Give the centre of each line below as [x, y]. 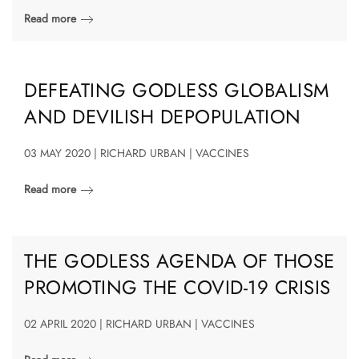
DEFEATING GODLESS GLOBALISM [177, 90]
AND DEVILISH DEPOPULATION [163, 116]
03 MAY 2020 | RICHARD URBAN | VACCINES [137, 153]
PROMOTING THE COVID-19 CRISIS [177, 287]
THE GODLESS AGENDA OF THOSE [179, 260]
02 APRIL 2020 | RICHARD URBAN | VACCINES [139, 323]
